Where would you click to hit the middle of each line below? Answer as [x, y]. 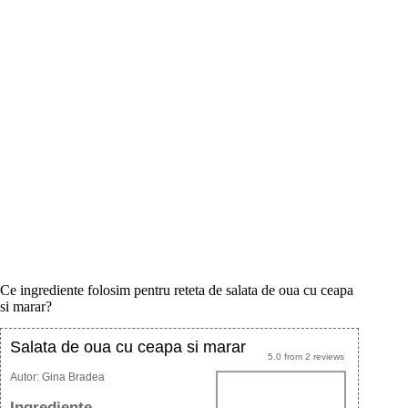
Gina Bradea [73, 377]
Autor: [26, 377]
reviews [327, 357]
